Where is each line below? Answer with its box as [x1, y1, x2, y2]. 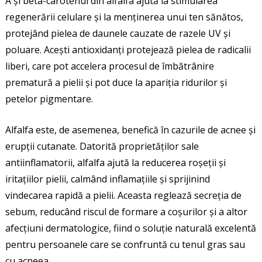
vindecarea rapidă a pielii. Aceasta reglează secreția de [5, 188, 242, 202]
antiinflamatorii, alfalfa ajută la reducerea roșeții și [5, 156, 226, 169]
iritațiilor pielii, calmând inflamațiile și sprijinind [5, 172, 210, 185]
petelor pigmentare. [5, 92, 93, 105]
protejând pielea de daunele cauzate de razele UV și [5, 26, 230, 40]
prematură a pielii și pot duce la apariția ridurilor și [5, 75, 227, 89]
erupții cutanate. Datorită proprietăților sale [5, 139, 199, 153]
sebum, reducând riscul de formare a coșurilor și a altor [5, 205, 247, 218]
